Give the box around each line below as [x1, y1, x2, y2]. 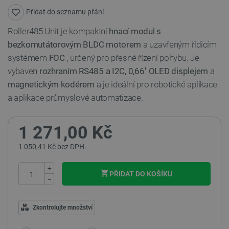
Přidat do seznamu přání [26, 7, 104, 16]
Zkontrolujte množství [33, 203, 93, 211]
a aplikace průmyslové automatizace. [8, 93, 143, 103]
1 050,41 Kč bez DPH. [18, 143, 86, 151]
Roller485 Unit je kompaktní [8, 26, 109, 36]
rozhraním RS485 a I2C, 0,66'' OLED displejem [39, 66, 208, 76]
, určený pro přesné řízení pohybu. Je [64, 53, 199, 63]
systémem [8, 53, 49, 63]
